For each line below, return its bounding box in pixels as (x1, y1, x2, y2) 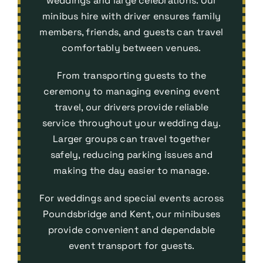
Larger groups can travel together (53, 133, 210, 146)
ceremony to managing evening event (43, 85, 220, 98)
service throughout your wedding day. (42, 117, 221, 130)
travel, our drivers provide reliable (54, 101, 209, 114)
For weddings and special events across (39, 192, 224, 205)
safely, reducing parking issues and (50, 149, 213, 161)
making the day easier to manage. (53, 164, 210, 177)
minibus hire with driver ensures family (42, 10, 221, 23)
